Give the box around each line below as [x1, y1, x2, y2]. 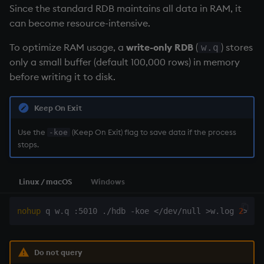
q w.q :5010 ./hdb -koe [40, 206, 154, 216]
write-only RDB [126, 41, 193, 54]
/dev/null [158, 206, 206, 216]
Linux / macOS [19, 177, 72, 187]
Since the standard [9, 2, 95, 15]
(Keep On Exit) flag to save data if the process [70, 127, 236, 137]
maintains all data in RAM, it [114, 2, 242, 15]
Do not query [34, 247, 82, 257]
